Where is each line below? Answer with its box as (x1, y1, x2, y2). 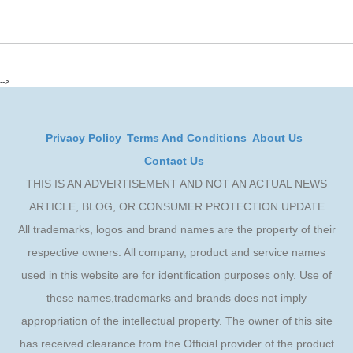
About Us (251, 132, 303, 144)
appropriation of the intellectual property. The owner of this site (20, 314, 333, 327)
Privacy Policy (45, 132, 121, 144)
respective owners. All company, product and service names (28, 246, 325, 258)
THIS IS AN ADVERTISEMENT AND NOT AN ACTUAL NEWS (26, 177, 327, 190)
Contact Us (143, 154, 204, 167)
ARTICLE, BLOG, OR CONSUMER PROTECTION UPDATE (28, 200, 325, 213)
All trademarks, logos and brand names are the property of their (17, 223, 336, 236)
